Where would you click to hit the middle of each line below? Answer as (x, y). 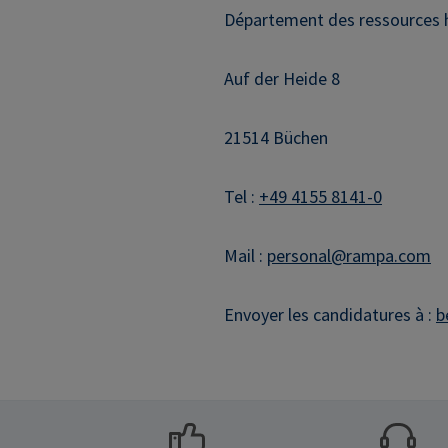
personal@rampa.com (349, 256)
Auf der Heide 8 (282, 79)
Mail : (245, 256)
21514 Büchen (276, 138)
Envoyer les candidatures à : (330, 315)
